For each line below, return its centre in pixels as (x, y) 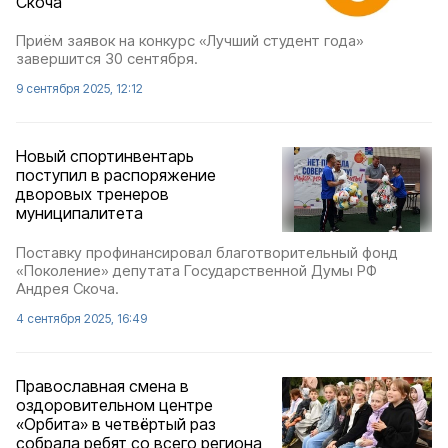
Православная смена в (102, 385)
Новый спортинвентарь (105, 156)
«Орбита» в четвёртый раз (116, 423)
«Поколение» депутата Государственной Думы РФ (196, 270)
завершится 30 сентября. (107, 59)
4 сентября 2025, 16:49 (81, 318)
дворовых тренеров (92, 194)
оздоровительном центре (114, 404)
